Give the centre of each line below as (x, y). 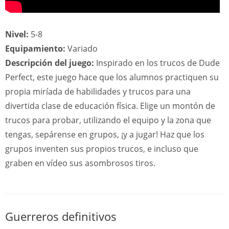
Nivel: (17, 34)
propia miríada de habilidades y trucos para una (98, 91)
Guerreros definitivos (61, 216)
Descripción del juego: (50, 63)
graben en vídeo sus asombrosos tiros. (80, 163)
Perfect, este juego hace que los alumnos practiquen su (112, 77)
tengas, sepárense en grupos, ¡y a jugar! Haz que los (105, 134)
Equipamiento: (35, 49)
